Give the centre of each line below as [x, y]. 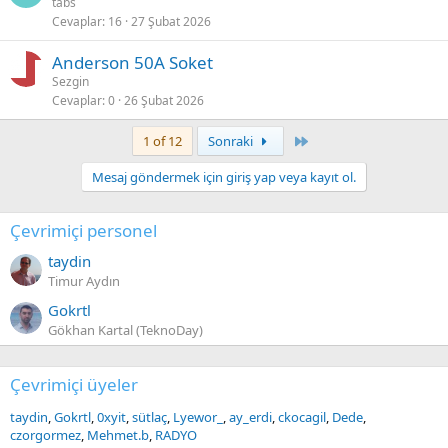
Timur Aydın [84, 281]
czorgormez [45, 434]
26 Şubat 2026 [164, 100]
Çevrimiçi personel [83, 230]
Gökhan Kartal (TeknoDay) [125, 329]
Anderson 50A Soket [132, 62]
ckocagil [302, 416]
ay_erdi [250, 416]
